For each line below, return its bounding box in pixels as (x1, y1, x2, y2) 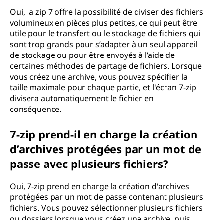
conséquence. (10, 104, 61, 114)
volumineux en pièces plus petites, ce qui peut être (10, 17, 197, 28)
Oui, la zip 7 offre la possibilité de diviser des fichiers (10, 6, 203, 17)
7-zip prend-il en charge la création (10, 127, 197, 141)
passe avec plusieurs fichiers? (10, 156, 168, 171)
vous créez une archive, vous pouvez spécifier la (10, 71, 188, 82)
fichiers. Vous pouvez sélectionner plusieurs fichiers (10, 202, 203, 213)
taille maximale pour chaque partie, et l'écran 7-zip (10, 82, 196, 93)
